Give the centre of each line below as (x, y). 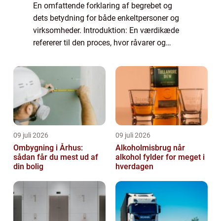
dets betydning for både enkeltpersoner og (106, 18)
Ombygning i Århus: (48, 147)
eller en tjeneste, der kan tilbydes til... (96, 67)
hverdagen (134, 166)
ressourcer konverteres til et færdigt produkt (109, 55)
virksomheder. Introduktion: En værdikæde (106, 30)
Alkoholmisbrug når (144, 147)
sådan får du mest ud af (56, 157)
